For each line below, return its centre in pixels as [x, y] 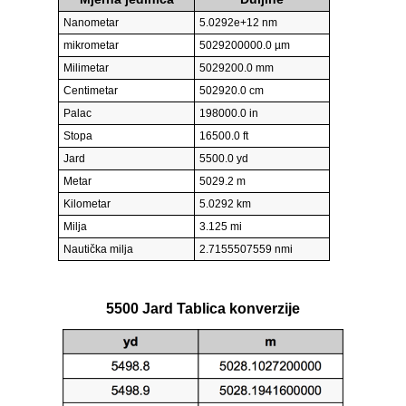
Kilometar [87, 204]
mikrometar [91, 46]
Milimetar [86, 68]
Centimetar [91, 91]
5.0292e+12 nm [238, 23]
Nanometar [91, 23]
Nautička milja [98, 250]
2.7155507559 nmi [246, 250]
